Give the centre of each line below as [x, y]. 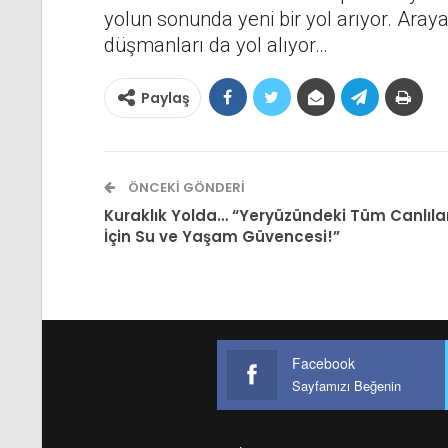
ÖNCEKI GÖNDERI [184, 188]
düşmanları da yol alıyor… [215, 45]
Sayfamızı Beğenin [347, 386]
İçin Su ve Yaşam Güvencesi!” [221, 237]
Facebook [324, 363]
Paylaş [165, 98]
